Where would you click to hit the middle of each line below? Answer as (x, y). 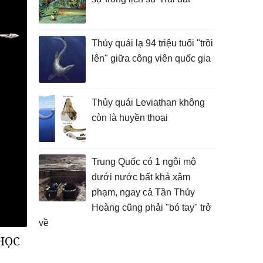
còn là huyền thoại (130, 118)
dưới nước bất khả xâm (141, 177)
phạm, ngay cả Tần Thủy (143, 192)
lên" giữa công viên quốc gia (151, 58)
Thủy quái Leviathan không (148, 102)
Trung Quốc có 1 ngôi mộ (144, 162)
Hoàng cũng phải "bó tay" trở (152, 208)
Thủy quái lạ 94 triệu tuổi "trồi (152, 43)
